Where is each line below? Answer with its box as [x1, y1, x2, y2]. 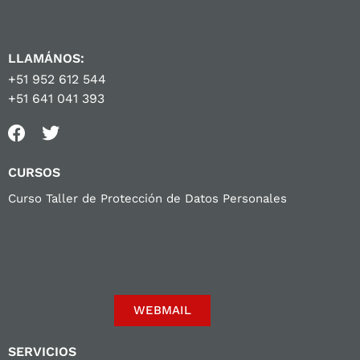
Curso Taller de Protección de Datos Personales [8, 190, 287, 206]
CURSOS [8, 164, 60, 180]
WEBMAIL [133, 302, 191, 317]
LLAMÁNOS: [8, 50, 84, 66]
